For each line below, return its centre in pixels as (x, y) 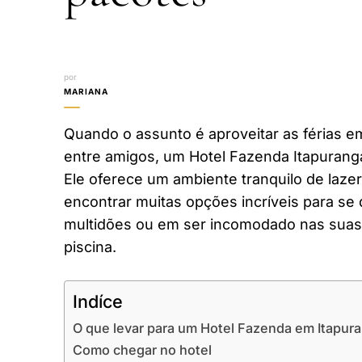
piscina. (90, 246)
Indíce (98, 301)
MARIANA (86, 91)
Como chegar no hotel (142, 349)
